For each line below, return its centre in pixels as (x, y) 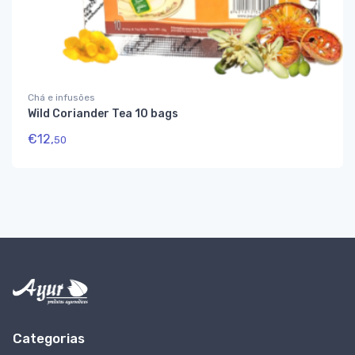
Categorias (49, 338)
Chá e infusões (61, 98)
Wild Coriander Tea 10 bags (103, 114)
